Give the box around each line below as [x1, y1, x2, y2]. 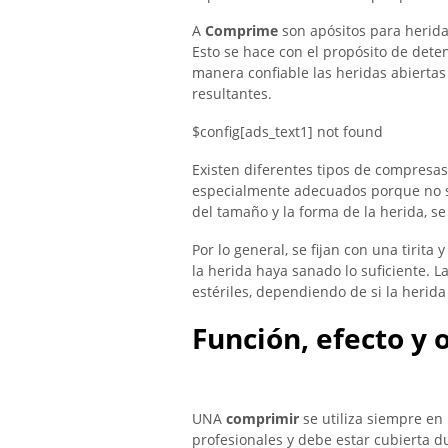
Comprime [205, 21, 278, 41]
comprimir [226, 408, 299, 428]
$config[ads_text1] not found [192, 121, 383, 141]
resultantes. [192, 84, 272, 104]
